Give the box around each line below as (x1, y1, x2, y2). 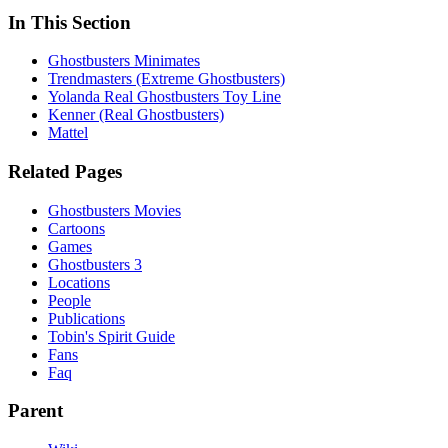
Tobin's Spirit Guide (48, 327, 175, 345)
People (48, 291, 91, 309)
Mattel (48, 124, 88, 142)
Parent (8, 400, 63, 422)
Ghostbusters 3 (48, 255, 142, 273)
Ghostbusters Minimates (48, 52, 200, 70)
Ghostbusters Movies (48, 201, 181, 219)
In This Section (8, 11, 131, 33)
